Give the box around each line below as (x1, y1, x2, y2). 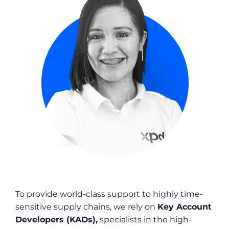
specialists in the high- (98, 214, 192, 224)
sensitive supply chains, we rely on (15, 201, 157, 212)
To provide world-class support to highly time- (15, 189, 203, 199)
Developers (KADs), (15, 214, 98, 224)
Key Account (157, 201, 212, 212)
